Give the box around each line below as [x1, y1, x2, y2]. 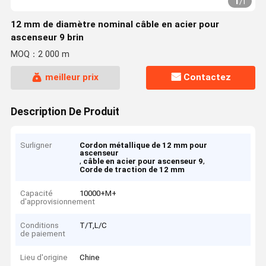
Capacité [20, 188, 53, 198]
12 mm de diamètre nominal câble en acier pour [10, 19, 219, 30]
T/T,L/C [80, 221, 107, 230]
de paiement [20, 229, 66, 239]
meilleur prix [45, 72, 99, 83]
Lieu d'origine [20, 253, 68, 262]
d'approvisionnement [20, 197, 96, 206]
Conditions [20, 221, 59, 230]
